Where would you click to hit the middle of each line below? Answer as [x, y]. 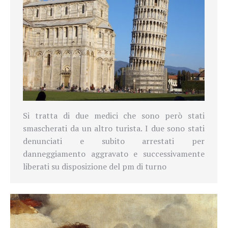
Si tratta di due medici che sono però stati [114, 116]
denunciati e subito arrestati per [114, 141]
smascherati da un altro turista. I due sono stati [114, 129]
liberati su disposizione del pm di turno [95, 167]
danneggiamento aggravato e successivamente [114, 154]
